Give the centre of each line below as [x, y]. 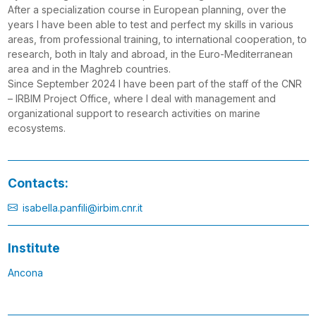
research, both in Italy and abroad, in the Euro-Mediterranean [150, 54]
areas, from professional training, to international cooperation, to [157, 39]
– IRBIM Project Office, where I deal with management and [141, 98]
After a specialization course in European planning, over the [147, 9]
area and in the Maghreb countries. [89, 68]
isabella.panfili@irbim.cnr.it [82, 207]
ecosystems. [36, 128]
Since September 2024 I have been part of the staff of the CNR [154, 83]
